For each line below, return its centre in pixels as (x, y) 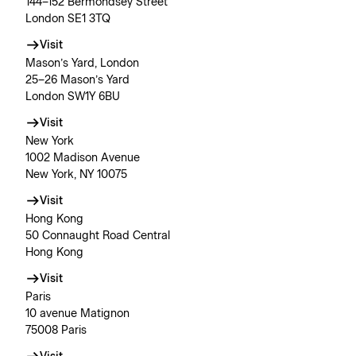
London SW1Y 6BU (73, 97)
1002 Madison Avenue (83, 158)
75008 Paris (56, 331)
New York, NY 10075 (76, 175)
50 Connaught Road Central (98, 236)
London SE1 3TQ (68, 19)
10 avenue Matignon (77, 314)
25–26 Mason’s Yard (77, 80)
